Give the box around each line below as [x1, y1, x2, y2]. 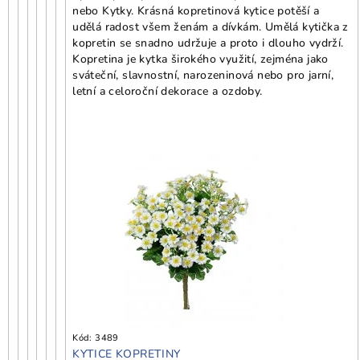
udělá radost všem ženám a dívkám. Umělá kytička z [72, 19, 349, 35]
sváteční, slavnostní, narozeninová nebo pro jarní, [72, 67, 334, 84]
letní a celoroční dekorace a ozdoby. [72, 84, 263, 100]
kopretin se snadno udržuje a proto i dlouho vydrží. [72, 35, 344, 51]
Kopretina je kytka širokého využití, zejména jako [72, 51, 329, 67]
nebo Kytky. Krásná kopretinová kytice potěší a [72, 3, 320, 19]
